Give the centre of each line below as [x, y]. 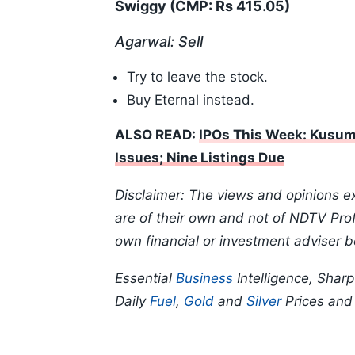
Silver [264, 302]
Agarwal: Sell [159, 42]
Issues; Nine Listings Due [200, 158]
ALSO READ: [157, 135]
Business [204, 279]
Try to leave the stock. [197, 77]
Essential [145, 279]
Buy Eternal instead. [191, 100]
